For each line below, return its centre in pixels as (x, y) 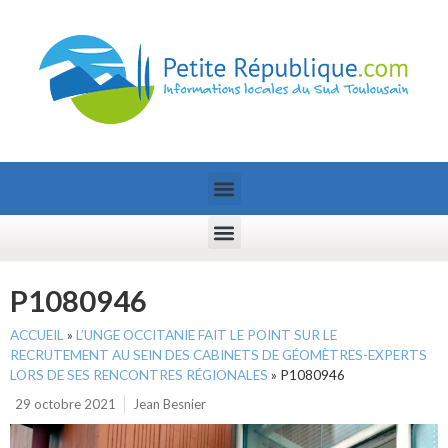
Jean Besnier (169, 404)
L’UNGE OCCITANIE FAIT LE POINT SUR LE (206, 335)
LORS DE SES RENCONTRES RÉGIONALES (139, 375)
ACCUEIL (37, 335)
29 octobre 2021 (65, 404)
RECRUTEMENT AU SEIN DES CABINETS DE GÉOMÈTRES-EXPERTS (218, 355)
